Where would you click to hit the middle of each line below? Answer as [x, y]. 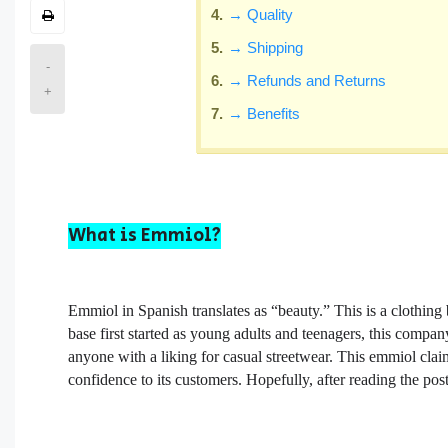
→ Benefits [266, 113]
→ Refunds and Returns [307, 80]
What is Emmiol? [145, 235]
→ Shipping [266, 47]
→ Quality [261, 14]
